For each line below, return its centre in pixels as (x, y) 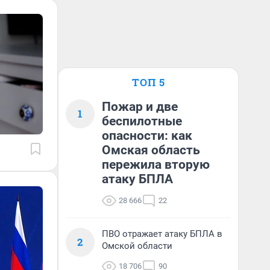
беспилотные (142, 121)
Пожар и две (140, 107)
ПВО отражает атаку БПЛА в (162, 234)
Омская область (151, 150)
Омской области (137, 246)
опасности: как (147, 136)
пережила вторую (156, 165)
